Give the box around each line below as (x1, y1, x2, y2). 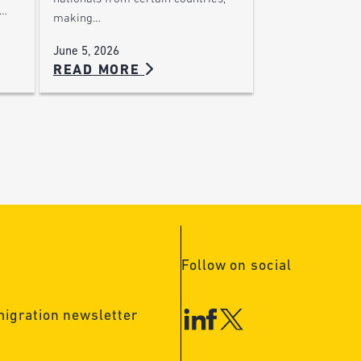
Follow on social (181, 259, 292, 275)
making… (52, 13, 101, 26)
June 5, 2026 (52, 45, 119, 58)
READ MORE (52, 63, 145, 77)
